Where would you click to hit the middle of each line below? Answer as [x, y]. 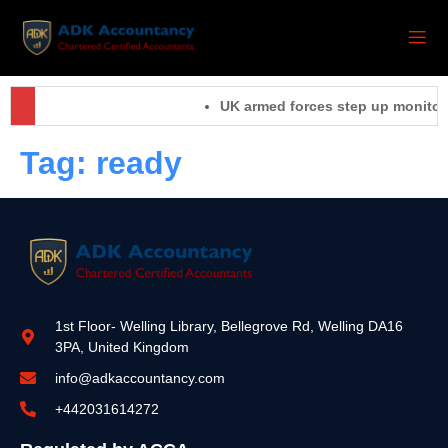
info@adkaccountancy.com [140, 377]
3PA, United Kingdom [122, 346]
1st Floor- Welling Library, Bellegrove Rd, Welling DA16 [229, 325]
